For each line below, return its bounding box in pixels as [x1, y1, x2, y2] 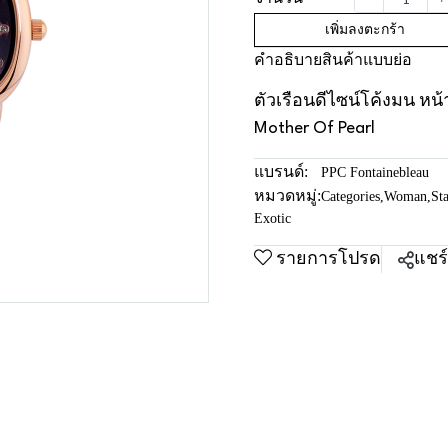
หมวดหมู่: [254, 187, 321, 204]
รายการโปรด [276, 251, 381, 268]
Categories [321, 189, 380, 204]
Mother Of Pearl [254, 120, 375, 137]
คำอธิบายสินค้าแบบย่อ [254, 51, 412, 68]
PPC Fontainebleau [321, 165, 429, 180]
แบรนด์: [254, 163, 308, 180]
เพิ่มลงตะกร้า [324, 22, 405, 37]
